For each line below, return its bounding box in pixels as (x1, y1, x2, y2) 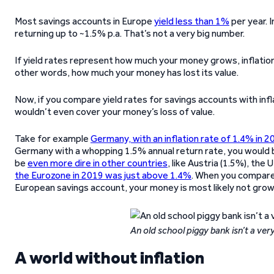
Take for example (15, 133, 91, 144)
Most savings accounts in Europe (15, 15, 154, 27)
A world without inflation (15, 247, 204, 268)
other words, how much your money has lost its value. (15, 67, 239, 78)
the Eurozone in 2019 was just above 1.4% (15, 169, 191, 181)
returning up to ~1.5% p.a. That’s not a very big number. (15, 28, 245, 39)
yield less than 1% (154, 15, 229, 27)
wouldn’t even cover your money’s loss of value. (15, 106, 215, 117)
